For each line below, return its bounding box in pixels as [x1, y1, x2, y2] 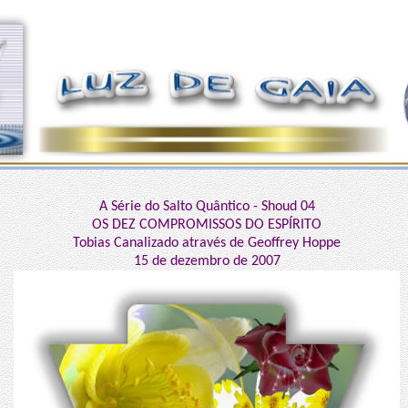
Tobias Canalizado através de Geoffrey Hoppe [73, 236, 341, 250]
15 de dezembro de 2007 [133, 254, 280, 269]
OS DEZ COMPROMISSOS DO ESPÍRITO [92, 218, 321, 232]
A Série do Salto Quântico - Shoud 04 [98, 199, 315, 214]
